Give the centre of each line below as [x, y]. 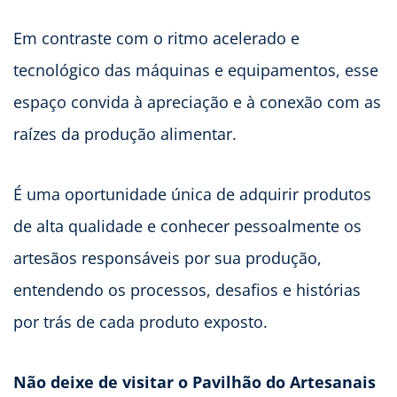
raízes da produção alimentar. [125, 134]
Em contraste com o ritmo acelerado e [156, 39]
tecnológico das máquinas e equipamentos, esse [196, 70]
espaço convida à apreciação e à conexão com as [197, 102]
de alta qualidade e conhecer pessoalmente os [187, 226]
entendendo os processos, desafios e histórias [187, 290]
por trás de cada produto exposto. [140, 322]
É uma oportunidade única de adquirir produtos [192, 195]
